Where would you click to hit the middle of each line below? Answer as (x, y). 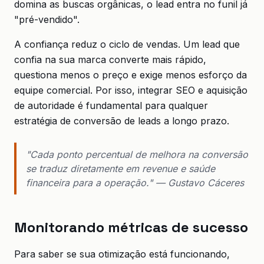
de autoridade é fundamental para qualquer (111, 105)
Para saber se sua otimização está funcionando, (122, 254)
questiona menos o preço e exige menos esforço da (131, 75)
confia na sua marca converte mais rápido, (110, 60)
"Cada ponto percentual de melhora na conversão (137, 154)
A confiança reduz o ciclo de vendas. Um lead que (127, 44)
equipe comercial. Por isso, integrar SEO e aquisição (131, 90)
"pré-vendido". (47, 19)
